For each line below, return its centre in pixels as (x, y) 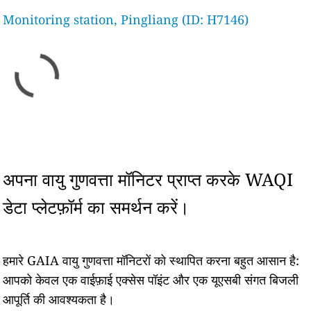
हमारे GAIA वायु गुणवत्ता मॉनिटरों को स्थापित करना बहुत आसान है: (151, 260)
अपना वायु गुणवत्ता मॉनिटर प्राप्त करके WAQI (148, 179)
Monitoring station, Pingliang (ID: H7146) (126, 19)
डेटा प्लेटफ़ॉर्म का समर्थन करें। (96, 207)
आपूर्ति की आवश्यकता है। (59, 299)
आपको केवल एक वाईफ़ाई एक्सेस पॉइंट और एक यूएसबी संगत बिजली (151, 280)
